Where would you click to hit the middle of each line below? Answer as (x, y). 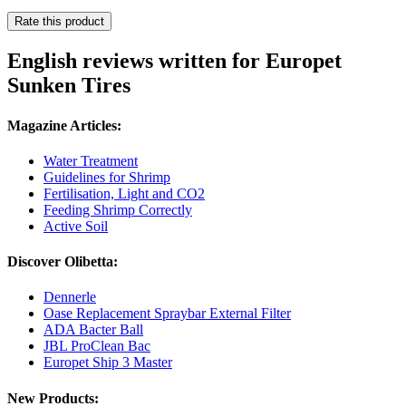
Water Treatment (91, 160)
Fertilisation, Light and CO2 (124, 193)
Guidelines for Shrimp (107, 177)
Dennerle (70, 297)
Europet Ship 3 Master (108, 362)
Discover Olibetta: (63, 262)
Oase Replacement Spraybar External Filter (167, 314)
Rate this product (59, 22)
